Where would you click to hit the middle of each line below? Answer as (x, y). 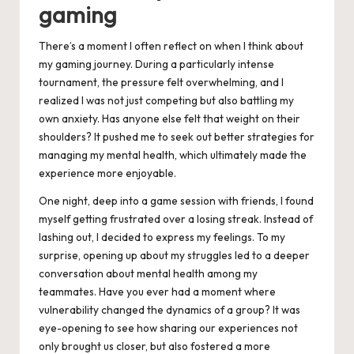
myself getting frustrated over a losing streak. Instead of (176, 218)
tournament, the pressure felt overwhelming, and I (161, 82)
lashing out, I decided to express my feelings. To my (162, 237)
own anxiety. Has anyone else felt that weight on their (169, 118)
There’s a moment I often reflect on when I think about (171, 45)
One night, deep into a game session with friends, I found (176, 200)
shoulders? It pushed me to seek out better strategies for (177, 136)
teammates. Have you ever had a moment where (157, 291)
